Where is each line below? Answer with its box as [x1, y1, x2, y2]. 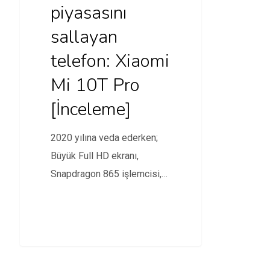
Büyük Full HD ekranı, [50, 150, 139, 162]
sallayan [50, 25, 118, 50]
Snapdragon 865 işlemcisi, [50, 168, 162, 180]
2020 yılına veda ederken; [50, 132, 158, 144]
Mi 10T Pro [50, 73, 140, 98]
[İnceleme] [50, 97, 131, 122]
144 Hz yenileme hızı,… [50, 186, 148, 198]
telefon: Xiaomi [50, 49, 169, 74]
